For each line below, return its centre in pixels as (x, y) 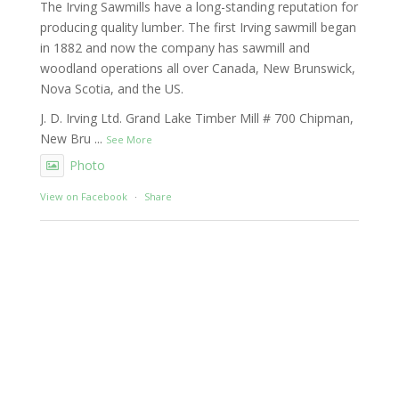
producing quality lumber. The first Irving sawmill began (198, 28)
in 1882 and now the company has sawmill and (175, 48)
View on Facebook (83, 197)
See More (129, 140)
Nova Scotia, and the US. (111, 89)
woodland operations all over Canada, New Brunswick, (197, 69)
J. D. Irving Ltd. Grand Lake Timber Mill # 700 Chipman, (196, 118)
